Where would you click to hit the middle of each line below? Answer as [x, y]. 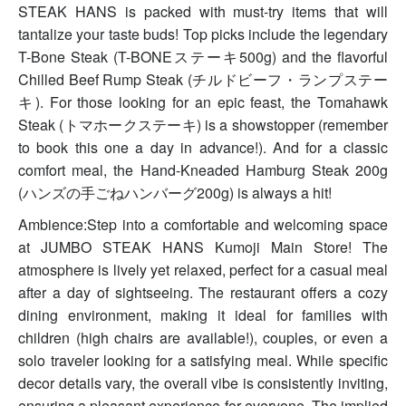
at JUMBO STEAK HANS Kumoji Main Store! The [203, 247]
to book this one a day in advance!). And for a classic [203, 148]
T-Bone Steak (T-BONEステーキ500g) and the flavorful [203, 57]
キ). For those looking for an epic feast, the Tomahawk [203, 102]
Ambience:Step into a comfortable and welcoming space [203, 225]
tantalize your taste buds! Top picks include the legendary [203, 34]
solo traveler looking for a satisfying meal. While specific [203, 361]
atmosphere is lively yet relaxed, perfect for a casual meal [203, 270]
